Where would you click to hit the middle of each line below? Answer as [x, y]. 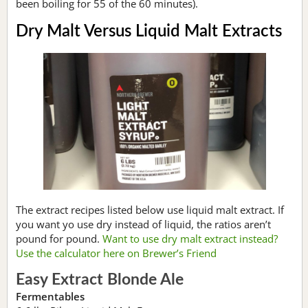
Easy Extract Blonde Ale [100, 279]
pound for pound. [59, 238]
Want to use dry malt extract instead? [190, 238]
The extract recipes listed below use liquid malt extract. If [150, 209]
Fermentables [50, 296]
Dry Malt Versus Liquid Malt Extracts [149, 32]
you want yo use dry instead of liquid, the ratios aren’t [143, 224]
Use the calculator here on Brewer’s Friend [116, 253]
